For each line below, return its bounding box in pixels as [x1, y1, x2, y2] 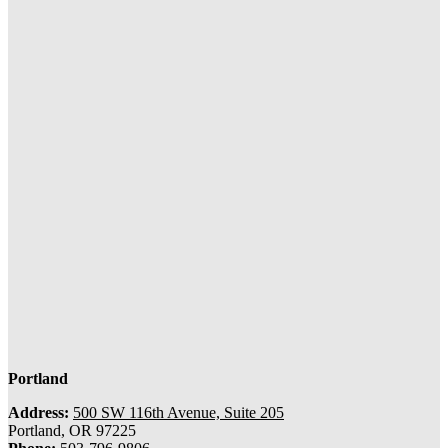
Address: [8, 403, 69, 421]
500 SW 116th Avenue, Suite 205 [73, 403, 284, 421]
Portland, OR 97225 [8, 421, 136, 439]
